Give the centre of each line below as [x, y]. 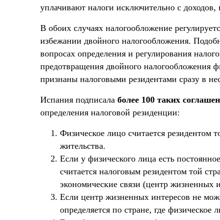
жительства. [83, 146]
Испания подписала [79, 99]
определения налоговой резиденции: [110, 112]
